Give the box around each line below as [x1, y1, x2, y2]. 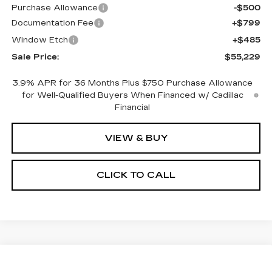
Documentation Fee [11, 18, 93, 29]
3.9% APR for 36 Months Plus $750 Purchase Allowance [12, 78, 253, 89]
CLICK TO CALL [97, 169, 175, 181]
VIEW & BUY [104, 132, 168, 144]
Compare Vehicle [24, 254, 104, 266]
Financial [115, 103, 151, 113]
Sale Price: [11, 52, 59, 63]
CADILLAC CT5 [71, 256, 165, 267]
